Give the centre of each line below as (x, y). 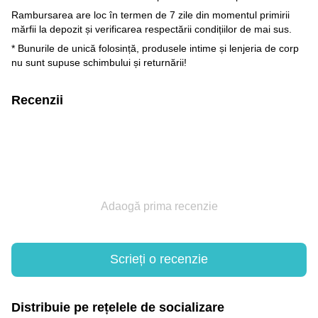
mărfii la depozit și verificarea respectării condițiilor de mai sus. (152, 29)
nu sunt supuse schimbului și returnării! (99, 62)
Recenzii (37, 100)
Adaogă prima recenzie (159, 206)
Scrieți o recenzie (159, 259)
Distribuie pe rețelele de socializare (118, 307)
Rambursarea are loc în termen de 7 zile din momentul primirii (150, 15)
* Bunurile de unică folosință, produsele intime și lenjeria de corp (155, 48)
